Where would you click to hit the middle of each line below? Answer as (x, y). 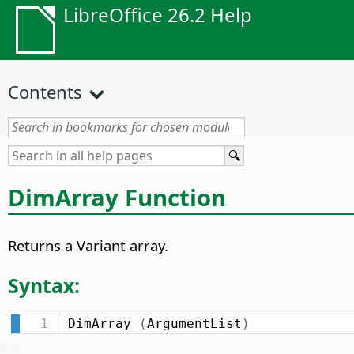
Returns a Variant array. (88, 246)
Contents (45, 92)
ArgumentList (194, 323)
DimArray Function (117, 197)
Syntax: (44, 285)
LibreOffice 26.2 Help (158, 15)
